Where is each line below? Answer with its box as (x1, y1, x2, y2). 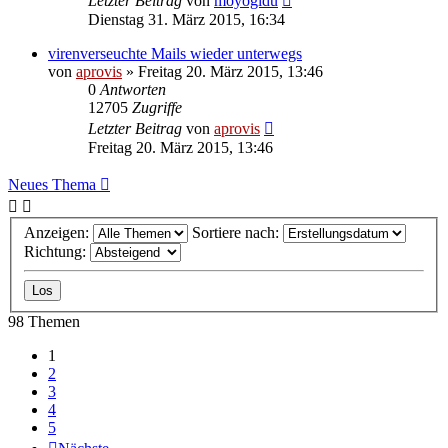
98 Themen (8, 313, 80, 331)
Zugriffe (132, 98, 182, 116)
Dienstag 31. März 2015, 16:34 (88, 10, 285, 28)
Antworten (100, 80, 166, 98)
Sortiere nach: (192, 224, 283, 242)
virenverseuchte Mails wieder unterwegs (48, 44, 302, 62)
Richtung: (24, 243, 90, 261)
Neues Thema (8, 175, 96, 193)
